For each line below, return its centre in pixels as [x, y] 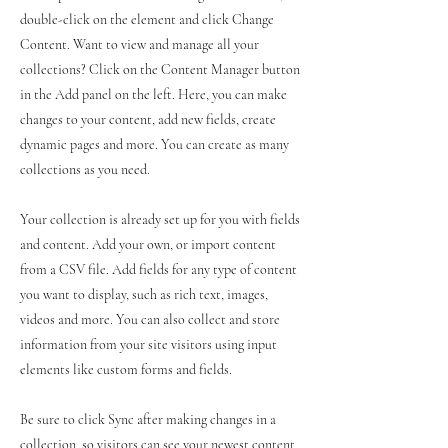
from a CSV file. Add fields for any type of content [158, 269]
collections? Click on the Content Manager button [160, 69]
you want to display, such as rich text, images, [144, 294]
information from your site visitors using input [148, 344]
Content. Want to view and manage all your [139, 44]
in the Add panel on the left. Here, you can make [153, 94]
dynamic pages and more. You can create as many [154, 144]
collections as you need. [85, 169]
